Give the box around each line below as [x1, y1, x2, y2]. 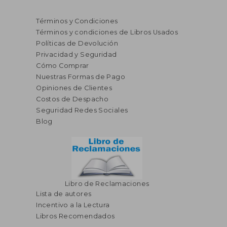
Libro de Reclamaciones [64, 179, 149, 187]
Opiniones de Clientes [36, 84, 112, 92]
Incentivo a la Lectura [36, 201, 110, 209]
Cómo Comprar [36, 61, 89, 69]
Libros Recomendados [36, 212, 115, 220]
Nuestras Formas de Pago [36, 72, 126, 81]
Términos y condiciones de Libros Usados [36, 28, 178, 36]
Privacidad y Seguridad [36, 50, 117, 58]
